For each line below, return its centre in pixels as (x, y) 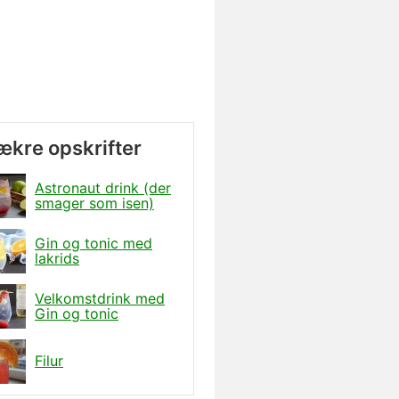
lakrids (57, 258)
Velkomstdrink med (100, 298)
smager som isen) (94, 203)
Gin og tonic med (94, 243)
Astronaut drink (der (103, 187)
